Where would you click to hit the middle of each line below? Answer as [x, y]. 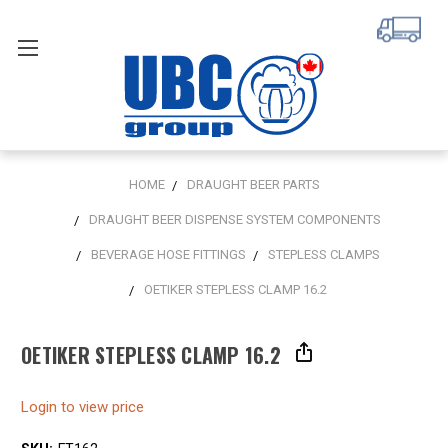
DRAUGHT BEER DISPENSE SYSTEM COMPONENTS [235, 219]
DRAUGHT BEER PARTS [253, 184]
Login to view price [82, 407]
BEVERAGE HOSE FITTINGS [168, 254]
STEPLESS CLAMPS [323, 254]
